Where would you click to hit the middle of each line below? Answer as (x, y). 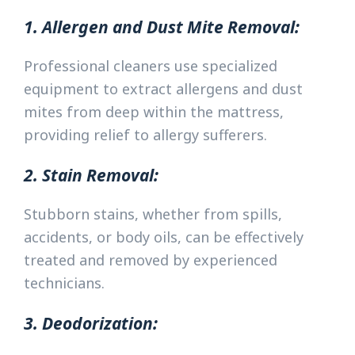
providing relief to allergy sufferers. (145, 134)
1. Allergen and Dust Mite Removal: (162, 26)
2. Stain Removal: (91, 175)
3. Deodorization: (91, 323)
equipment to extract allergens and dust (163, 88)
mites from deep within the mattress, (154, 111)
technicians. (64, 283)
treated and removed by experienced (151, 260)
